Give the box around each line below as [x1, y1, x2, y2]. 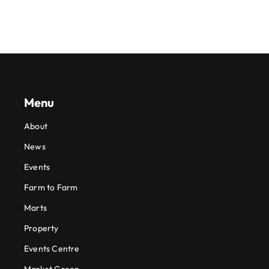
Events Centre [23, 243, 80, 255]
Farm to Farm [23, 182, 78, 193]
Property [23, 223, 59, 234]
